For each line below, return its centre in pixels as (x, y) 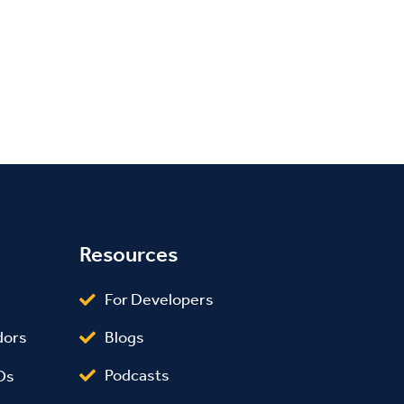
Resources (129, 254)
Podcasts (137, 376)
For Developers (159, 299)
